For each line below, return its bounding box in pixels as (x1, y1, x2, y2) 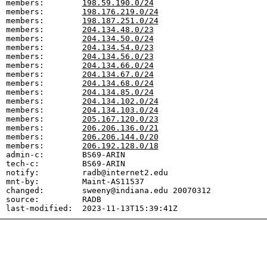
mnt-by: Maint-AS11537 (5, 177, 144, 186)
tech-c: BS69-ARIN (5, 159, 125, 168)
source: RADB (5, 195, 101, 204)
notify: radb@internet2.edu (5, 168, 168, 177)
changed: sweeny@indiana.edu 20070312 (5, 186, 211, 195)
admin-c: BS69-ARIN (5, 150, 125, 159)
